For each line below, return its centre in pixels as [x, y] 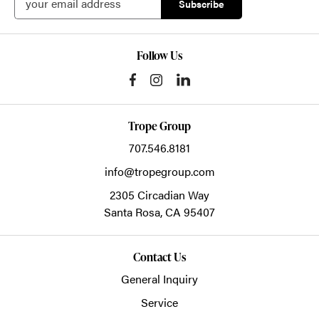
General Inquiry [159, 279]
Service [159, 303]
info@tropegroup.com [159, 172]
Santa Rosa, [135, 212]
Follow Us [159, 56]
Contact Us [159, 257]
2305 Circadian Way [159, 195]
